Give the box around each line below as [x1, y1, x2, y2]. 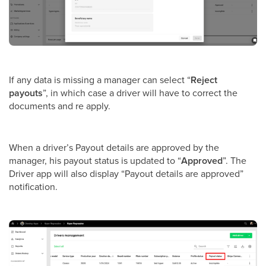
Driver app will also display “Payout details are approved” [9, 167, 243, 180]
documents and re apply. [9, 99, 110, 113]
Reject [191, 73, 217, 87]
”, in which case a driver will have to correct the [43, 86, 237, 100]
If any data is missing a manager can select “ [9, 73, 191, 87]
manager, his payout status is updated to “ [9, 154, 181, 167]
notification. [9, 180, 58, 194]
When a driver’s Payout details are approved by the [9, 141, 219, 154]
